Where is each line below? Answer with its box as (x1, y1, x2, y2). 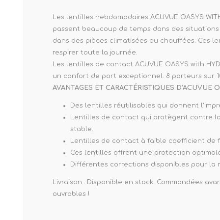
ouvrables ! (53, 191, 89, 198)
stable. (70, 126, 93, 133)
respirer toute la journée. (53, 49, 139, 56)
